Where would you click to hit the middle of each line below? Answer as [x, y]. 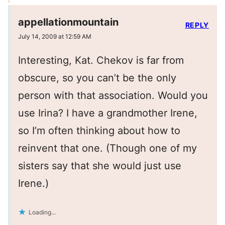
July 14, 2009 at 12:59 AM [55, 37]
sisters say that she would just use [100, 166]
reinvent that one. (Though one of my [107, 148]
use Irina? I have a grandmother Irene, [108, 113]
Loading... [42, 212]
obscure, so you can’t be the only [97, 78]
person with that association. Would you [113, 96]
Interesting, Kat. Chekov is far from [101, 61]
